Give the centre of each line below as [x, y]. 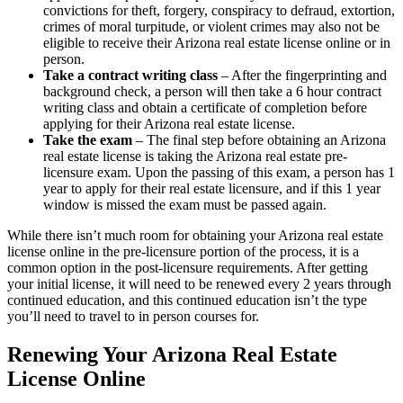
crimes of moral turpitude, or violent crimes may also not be [211, 27]
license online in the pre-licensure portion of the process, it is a [183, 252]
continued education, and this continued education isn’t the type [187, 300]
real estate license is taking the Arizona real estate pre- [195, 157]
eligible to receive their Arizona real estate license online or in [217, 43]
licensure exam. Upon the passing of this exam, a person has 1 [219, 173]
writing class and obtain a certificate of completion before [205, 108]
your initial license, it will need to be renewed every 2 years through [199, 284]
